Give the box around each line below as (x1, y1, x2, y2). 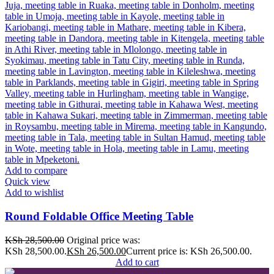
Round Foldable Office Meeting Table (5, 210, 193, 223)
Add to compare (5, 165, 67, 176)
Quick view (5, 176, 50, 187)
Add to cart (115, 256, 159, 267)
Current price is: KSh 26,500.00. (126, 245, 252, 256)
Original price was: (67, 234, 140, 245)
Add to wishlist (5, 187, 64, 198)
